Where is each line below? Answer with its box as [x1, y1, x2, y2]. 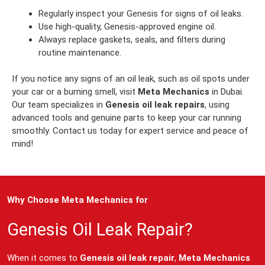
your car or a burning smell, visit [12, 86, 138, 98]
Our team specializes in [12, 99, 105, 111]
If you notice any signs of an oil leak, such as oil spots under [12, 73, 250, 85]
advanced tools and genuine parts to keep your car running [12, 112, 241, 124]
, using [205, 99, 230, 111]
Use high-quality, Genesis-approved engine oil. [38, 21, 216, 32]
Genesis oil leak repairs [105, 99, 205, 111]
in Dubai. [209, 86, 244, 98]
